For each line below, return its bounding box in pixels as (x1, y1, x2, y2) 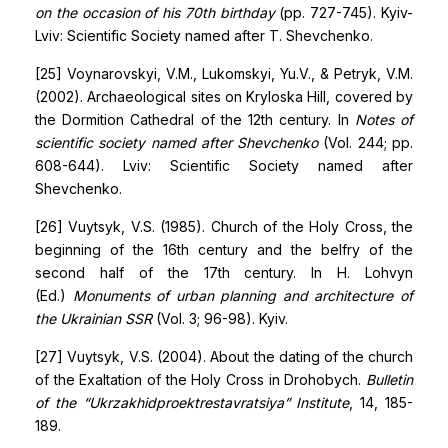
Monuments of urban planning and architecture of (72, 287, 414, 304)
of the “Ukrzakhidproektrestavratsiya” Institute (35, 394, 350, 411)
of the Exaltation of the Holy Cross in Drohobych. (35, 371, 366, 388)
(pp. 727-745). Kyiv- (274, 4, 414, 21)
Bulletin (366, 371, 413, 388)
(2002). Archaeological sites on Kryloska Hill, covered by (35, 88, 413, 105)
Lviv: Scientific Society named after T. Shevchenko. (35, 27, 373, 44)
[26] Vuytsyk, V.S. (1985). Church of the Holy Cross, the (35, 218, 413, 235)
